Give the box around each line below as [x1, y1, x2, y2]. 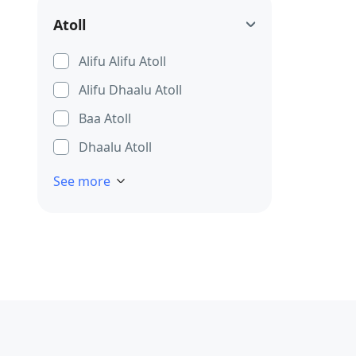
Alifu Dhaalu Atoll [79, 81, 182, 99]
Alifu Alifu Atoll [79, 52, 166, 70]
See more [53, 172, 110, 190]
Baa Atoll [79, 110, 131, 127]
